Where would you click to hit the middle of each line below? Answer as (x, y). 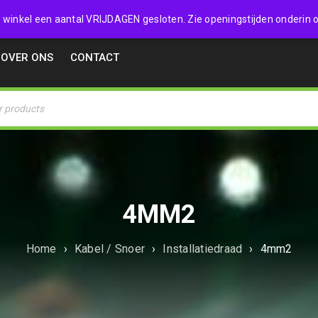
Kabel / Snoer (109, 249)
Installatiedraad (203, 249)
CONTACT (95, 57)
